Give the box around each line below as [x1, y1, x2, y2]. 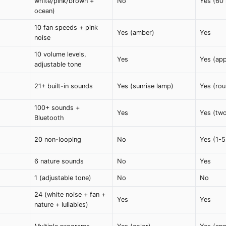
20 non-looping [34, 136, 81, 144]
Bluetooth [34, 114, 64, 122]
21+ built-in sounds [34, 82, 93, 90]
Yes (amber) [117, 29, 154, 37]
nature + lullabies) [34, 201, 88, 209]
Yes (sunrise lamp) [117, 82, 174, 90]
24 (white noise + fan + [34, 191, 105, 199]
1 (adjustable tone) [34, 174, 91, 182]
